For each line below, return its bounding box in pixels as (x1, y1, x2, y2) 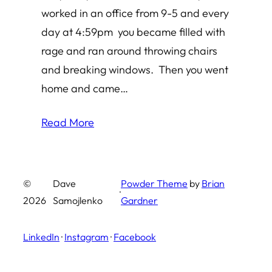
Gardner (120, 194, 158, 206)
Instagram (64, 231, 109, 243)
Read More (41, 115, 94, 129)
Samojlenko (52, 194, 103, 206)
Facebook (114, 231, 156, 243)
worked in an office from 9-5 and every (41, 6, 229, 20)
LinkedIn (23, 231, 59, 243)
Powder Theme (120, 177, 188, 189)
